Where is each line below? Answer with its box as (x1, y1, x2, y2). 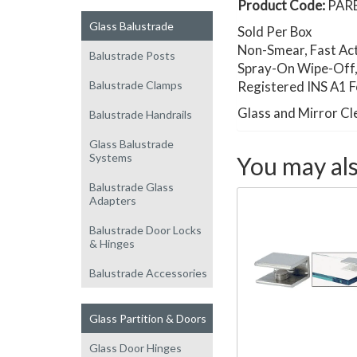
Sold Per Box (237, 23, 312, 41)
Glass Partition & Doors (89, 311, 206, 325)
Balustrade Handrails (89, 107, 192, 121)
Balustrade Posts (89, 48, 175, 62)
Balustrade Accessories (89, 265, 207, 280)
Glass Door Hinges (89, 340, 182, 355)
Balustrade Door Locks (89, 222, 202, 237)
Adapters (89, 193, 136, 207)
